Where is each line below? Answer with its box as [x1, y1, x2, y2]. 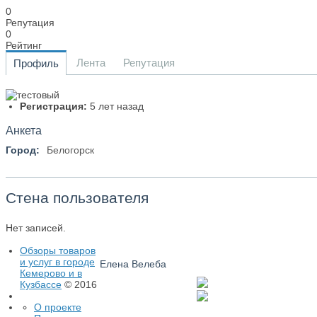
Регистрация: [20, 100, 87, 113]
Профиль [13, 57, 59, 70]
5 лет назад [87, 100, 144, 113]
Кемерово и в [20, 267, 82, 279]
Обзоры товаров [20, 245, 96, 257]
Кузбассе [20, 279, 62, 291]
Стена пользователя [6, 190, 149, 207]
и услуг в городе [20, 256, 95, 268]
